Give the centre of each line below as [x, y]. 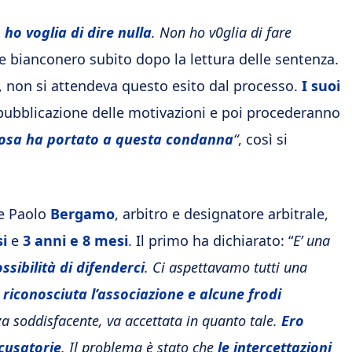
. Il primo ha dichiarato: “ [211, 240]
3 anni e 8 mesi [75, 240]
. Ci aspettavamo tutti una [226, 267]
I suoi [321, 86]
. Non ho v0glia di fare [222, 32]
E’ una [312, 240]
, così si [263, 139]
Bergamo [82, 214]
